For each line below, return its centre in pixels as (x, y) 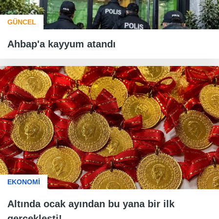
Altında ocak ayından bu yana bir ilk (91, 204)
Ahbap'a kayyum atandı (62, 44)
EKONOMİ (24, 182)
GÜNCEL (22, 22)
